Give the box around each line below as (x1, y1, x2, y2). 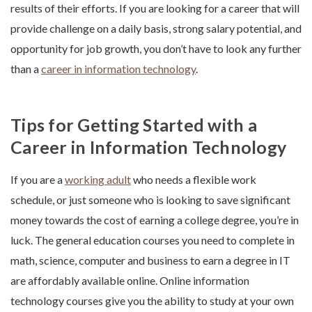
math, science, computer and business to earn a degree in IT (10, 253, 290, 267)
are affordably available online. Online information (10, 274, 249, 288)
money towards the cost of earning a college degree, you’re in (10, 213, 299, 227)
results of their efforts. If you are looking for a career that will (10, 1, 299, 15)
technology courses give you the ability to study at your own (10, 294, 294, 308)
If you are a (10, 173, 65, 187)
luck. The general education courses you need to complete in (10, 233, 295, 247)
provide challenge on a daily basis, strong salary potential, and (10, 22, 302, 36)
